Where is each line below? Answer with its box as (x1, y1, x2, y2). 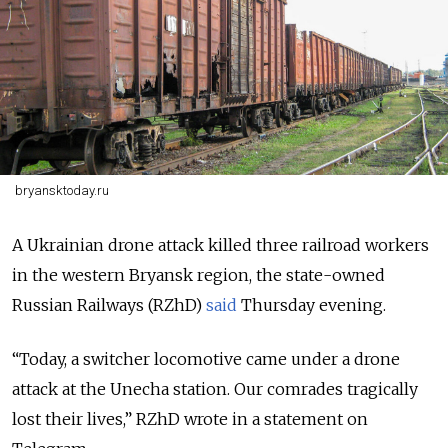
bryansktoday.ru (14, 183, 109, 198)
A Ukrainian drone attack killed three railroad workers (12, 235, 429, 255)
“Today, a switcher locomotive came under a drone (12, 349, 400, 369)
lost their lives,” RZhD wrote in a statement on (12, 409, 368, 429)
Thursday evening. (241, 295, 390, 315)
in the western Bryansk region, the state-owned (12, 265, 385, 285)
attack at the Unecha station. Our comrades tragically (12, 379, 418, 399)
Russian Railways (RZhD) (12, 295, 202, 315)
